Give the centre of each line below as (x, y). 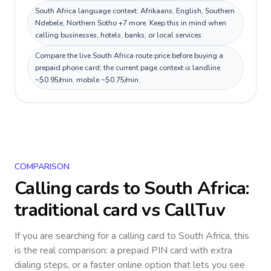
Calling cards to (80, 188)
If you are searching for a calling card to (96, 236)
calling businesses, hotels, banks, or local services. (119, 35)
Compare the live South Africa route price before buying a (129, 56)
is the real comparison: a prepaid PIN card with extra (123, 250)
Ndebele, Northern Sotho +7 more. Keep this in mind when (131, 23)
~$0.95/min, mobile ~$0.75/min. (88, 80)
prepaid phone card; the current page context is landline (128, 68)
